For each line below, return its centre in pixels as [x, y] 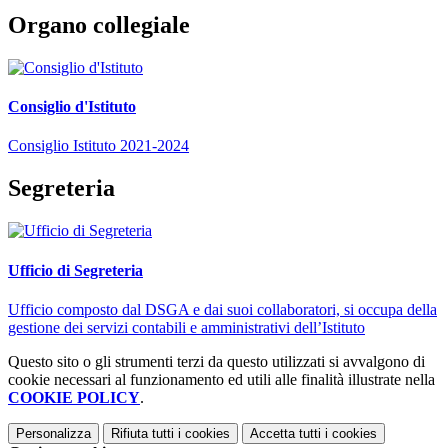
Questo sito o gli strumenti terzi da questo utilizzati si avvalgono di [216, 361]
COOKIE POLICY [74, 397]
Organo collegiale [99, 25]
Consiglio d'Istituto [72, 107]
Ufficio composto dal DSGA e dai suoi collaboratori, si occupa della [222, 309]
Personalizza [53, 433]
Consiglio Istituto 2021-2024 [98, 146]
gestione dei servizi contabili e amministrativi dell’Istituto [186, 327]
